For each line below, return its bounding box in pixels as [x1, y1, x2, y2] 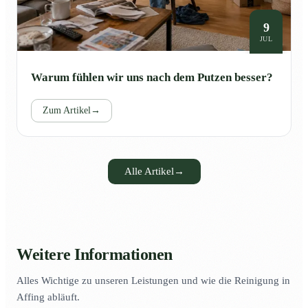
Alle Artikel [124, 166, 174, 177]
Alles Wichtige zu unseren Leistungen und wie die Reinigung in [16, 275, 290, 287]
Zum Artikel [43, 105, 91, 116]
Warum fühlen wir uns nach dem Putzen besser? [31, 71, 273, 85]
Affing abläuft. [16, 291, 80, 303]
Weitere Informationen [16, 245, 173, 264]
